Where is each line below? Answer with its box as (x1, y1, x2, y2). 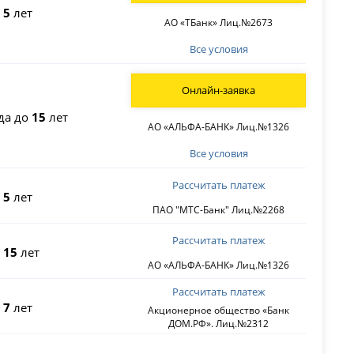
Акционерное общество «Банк (148, 303, 290, 318)
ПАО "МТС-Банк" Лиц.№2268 (153, 203, 285, 217)
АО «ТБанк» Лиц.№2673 (164, 16, 273, 30)
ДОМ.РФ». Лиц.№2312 (168, 317, 269, 331)
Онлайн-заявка (182, 83, 256, 98)
